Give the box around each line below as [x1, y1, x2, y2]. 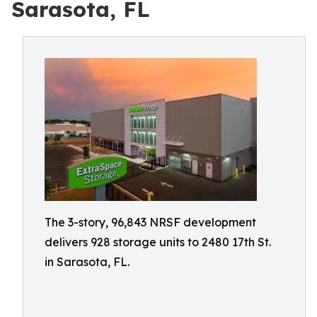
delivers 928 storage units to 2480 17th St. [45, 235, 271, 249]
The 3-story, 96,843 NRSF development [45, 215, 256, 229]
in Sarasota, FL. [45, 255, 129, 269]
